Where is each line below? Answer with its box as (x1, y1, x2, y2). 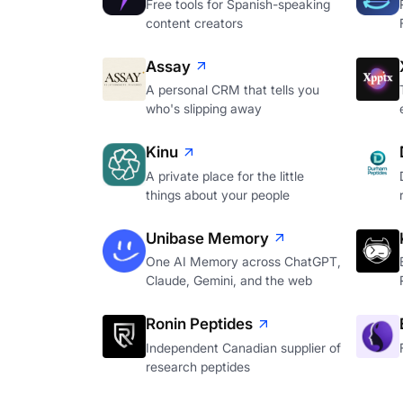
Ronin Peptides (146, 315, 253, 334)
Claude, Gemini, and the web (146, 273, 312, 289)
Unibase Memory (146, 228, 269, 247)
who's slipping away (146, 101, 262, 117)
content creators (146, 14, 243, 31)
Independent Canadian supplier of (146, 339, 341, 355)
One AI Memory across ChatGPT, (146, 254, 341, 270)
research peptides (146, 358, 250, 374)
